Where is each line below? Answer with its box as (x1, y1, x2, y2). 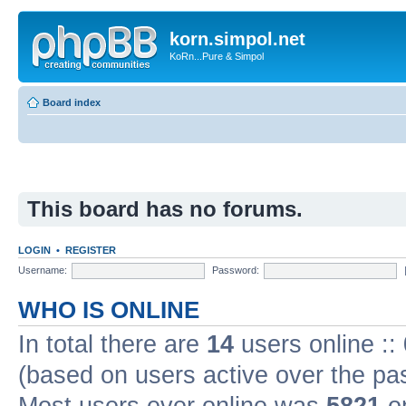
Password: (212, 264, 259, 275)
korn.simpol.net (169, 29, 305, 49)
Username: (18, 264, 67, 275)
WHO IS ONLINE (18, 297, 199, 323)
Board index (43, 96, 101, 108)
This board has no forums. (27, 197, 303, 221)
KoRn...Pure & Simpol (169, 51, 264, 62)
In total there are (18, 331, 207, 358)
